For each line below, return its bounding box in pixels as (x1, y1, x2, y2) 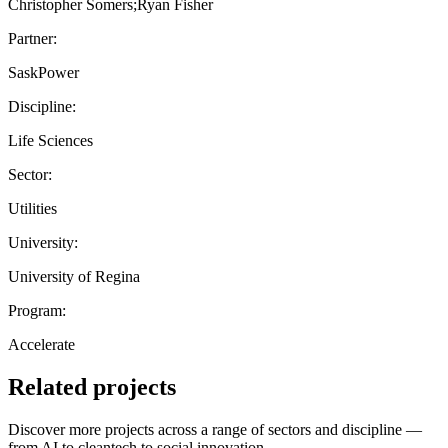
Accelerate (8, 335, 75, 353)
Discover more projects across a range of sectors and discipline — (8, 420, 422, 438)
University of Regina (8, 267, 140, 285)
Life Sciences (8, 131, 93, 149)
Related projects (8, 373, 176, 400)
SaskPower (8, 63, 79, 81)
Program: (8, 301, 66, 319)
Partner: (8, 29, 57, 47)
